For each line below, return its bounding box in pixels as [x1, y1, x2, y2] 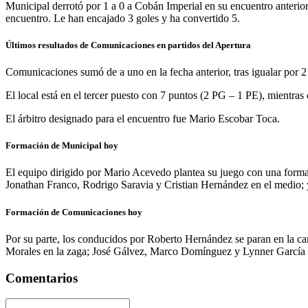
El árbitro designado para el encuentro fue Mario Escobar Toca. [5, 113, 280, 125]
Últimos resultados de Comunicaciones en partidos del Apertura [5, 39, 251, 50]
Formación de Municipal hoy [5, 140, 118, 151]
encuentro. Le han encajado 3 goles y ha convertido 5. [5, 12, 240, 24]
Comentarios [5, 270, 78, 285]
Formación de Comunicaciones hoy [5, 206, 142, 217]
